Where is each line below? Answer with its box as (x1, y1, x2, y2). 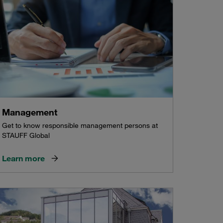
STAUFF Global (1, 131, 50, 140)
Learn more (1, 153, 45, 164)
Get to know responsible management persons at (1, 121, 158, 130)
